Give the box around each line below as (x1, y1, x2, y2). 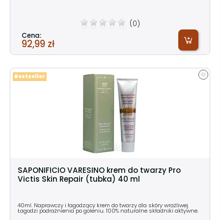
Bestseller (14, 73, 45, 80)
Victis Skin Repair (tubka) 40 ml (18, 173, 140, 184)
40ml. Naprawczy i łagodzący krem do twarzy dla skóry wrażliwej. (18, 201, 189, 209)
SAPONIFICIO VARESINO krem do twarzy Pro (18, 165, 181, 175)
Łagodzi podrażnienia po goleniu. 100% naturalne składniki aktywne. (18, 206, 198, 215)
